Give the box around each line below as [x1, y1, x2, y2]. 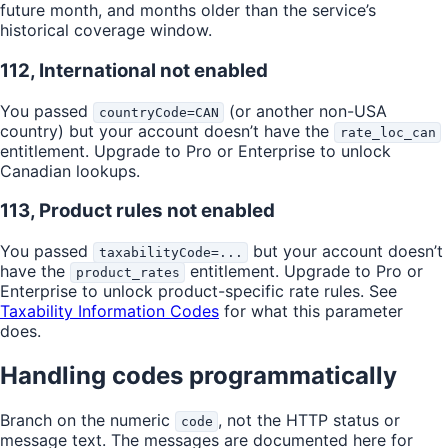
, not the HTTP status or [218, 409, 401, 430]
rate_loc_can [339, 124, 436, 140]
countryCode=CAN [98, 104, 219, 120]
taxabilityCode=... [98, 245, 243, 261]
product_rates [75, 265, 180, 281]
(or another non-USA [224, 100, 388, 121]
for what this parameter [219, 301, 403, 322]
